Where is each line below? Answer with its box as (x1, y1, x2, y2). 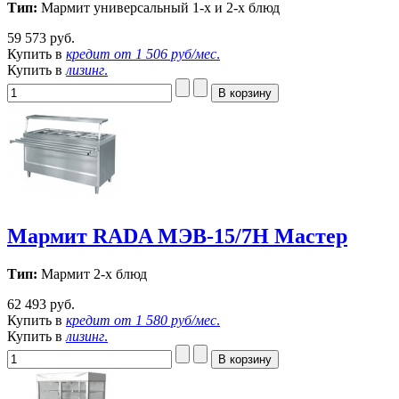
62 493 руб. (7, 296, 75, 312)
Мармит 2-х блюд (37, 265, 147, 281)
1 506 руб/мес (135, 46, 216, 62)
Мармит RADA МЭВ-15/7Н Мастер (7, 224, 347, 248)
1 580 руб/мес (135, 312, 216, 328)
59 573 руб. (7, 30, 75, 46)
